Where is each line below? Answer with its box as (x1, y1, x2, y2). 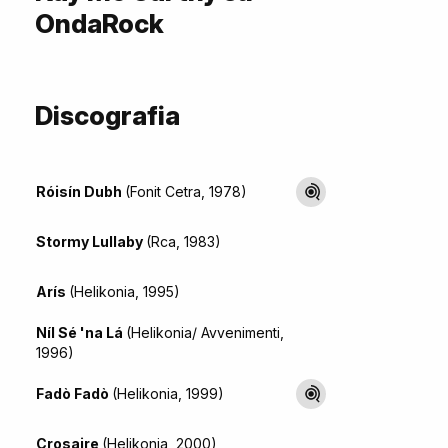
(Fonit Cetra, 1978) (125, 182, 247, 200)
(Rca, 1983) (146, 232, 221, 250)
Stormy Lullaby (36, 232, 146, 250)
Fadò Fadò (36, 384, 112, 402)
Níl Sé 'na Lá (36, 323, 126, 341)
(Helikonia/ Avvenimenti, (126, 323, 284, 341)
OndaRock (35, 7, 164, 39)
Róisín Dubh (36, 182, 125, 200)
